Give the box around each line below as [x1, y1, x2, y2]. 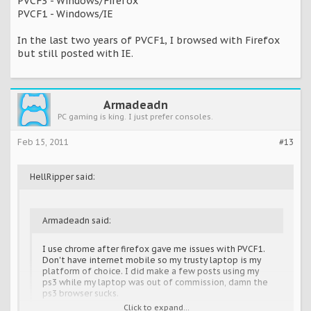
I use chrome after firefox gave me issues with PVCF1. [42, 244, 265, 255]
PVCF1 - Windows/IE [17, 8, 113, 21]
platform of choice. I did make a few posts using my [42, 266, 259, 277]
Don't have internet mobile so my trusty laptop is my [42, 255, 261, 266]
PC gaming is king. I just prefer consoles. [58, 112, 213, 122]
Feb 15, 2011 [17, 137, 69, 148]
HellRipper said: [30, 171, 95, 183]
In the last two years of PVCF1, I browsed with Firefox [17, 34, 280, 47]
